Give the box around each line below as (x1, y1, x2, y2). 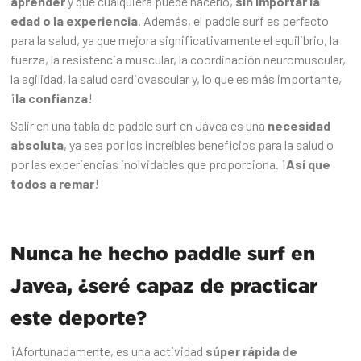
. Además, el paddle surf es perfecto (138, 13, 330, 29)
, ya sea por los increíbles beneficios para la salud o (64, 137, 334, 153)
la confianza (15, 90, 89, 106)
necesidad (268, 118, 331, 134)
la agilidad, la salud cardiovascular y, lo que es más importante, (10, 71, 342, 87)
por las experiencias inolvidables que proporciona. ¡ (10, 156, 287, 172)
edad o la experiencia (10, 13, 139, 29)
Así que (286, 156, 331, 172)
